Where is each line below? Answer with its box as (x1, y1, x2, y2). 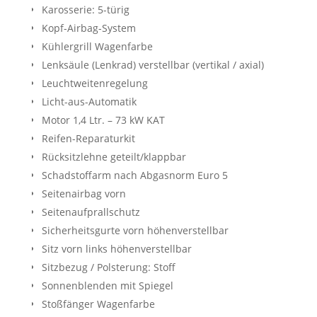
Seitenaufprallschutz (41, 204, 140, 219)
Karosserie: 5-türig (41, 2, 129, 16)
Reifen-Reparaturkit (41, 131, 135, 145)
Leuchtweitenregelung (41, 76, 148, 90)
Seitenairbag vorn (41, 186, 126, 200)
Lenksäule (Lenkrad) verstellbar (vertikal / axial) (41, 57, 264, 71)
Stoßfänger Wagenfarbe (41, 296, 155, 311)
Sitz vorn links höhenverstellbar (41, 241, 192, 255)
